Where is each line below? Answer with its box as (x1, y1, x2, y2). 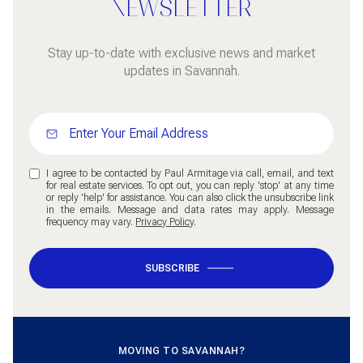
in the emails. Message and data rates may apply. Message (46, 203, 334, 216)
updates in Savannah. (123, 62, 240, 79)
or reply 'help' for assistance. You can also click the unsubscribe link (46, 191, 334, 203)
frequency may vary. (46, 216, 136, 228)
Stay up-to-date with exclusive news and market (48, 45, 315, 61)
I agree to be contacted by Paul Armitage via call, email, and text (46, 167, 334, 179)
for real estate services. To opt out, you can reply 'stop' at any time (46, 179, 334, 191)
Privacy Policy (135, 216, 194, 228)
